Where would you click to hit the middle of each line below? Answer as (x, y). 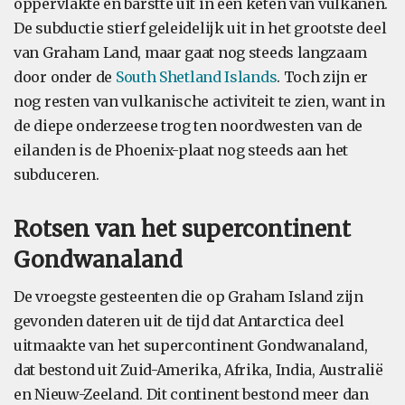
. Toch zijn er (323, 77)
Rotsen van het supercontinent (182, 229)
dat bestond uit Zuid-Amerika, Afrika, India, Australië (198, 370)
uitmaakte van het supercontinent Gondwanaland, (191, 345)
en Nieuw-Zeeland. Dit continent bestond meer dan (191, 394)
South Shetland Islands (196, 77)
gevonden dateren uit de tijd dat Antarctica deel (179, 321)
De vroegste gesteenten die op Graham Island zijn (188, 297)
